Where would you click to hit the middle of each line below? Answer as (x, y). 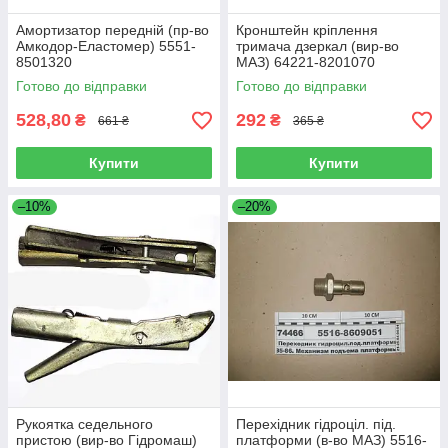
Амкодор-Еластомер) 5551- (106, 46)
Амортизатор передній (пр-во (112, 30)
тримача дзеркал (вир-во (317, 46)
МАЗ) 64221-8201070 (305, 62)
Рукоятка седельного (84, 424)
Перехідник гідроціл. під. (316, 424)
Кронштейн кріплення (307, 30)
